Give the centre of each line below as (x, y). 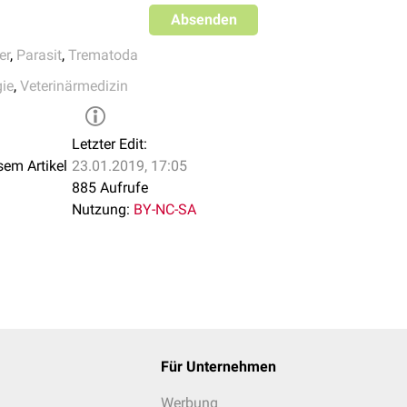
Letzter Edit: (109, 144)
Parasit (39, 55)
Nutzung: (101, 209)
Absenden (203, 20)
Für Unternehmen (218, 367)
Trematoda (103, 55)
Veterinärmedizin (74, 86)
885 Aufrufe (110, 188)
